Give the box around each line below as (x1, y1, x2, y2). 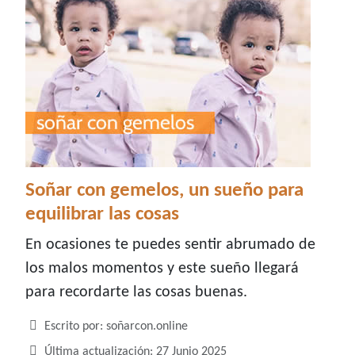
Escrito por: (41, 320, 106, 334)
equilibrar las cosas (25, 204, 179, 225)
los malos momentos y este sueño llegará (25, 261, 299, 277)
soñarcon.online (106, 320, 188, 334)
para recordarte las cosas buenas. (25, 284, 247, 301)
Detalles (25, 319, 67, 333)
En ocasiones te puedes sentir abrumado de (25, 237, 315, 254)
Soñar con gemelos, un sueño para (25, 181, 303, 201)
